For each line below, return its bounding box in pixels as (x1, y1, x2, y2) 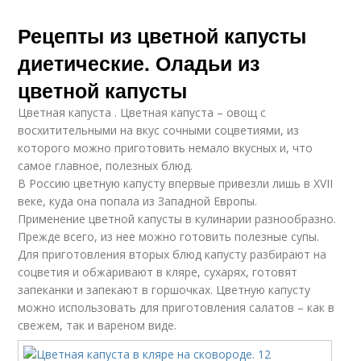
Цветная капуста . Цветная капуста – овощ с (18, 104, 267, 120)
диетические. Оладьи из (18, 48, 260, 77)
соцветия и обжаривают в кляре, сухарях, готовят (18, 263, 298, 280)
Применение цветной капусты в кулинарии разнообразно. (18, 210, 337, 226)
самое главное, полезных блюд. (18, 157, 193, 173)
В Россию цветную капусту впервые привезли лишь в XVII (18, 175, 334, 191)
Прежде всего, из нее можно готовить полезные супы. (18, 228, 320, 244)
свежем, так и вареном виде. (18, 317, 177, 333)
